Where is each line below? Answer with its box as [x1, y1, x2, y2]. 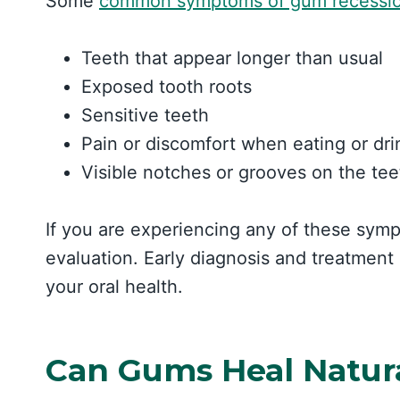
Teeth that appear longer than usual [81, 46, 383, 69]
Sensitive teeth [81, 104, 209, 126]
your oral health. [46, 275, 183, 297]
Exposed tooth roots [81, 75, 252, 97]
